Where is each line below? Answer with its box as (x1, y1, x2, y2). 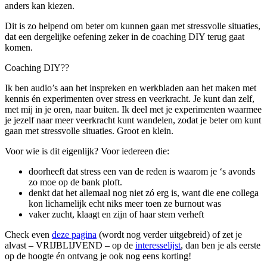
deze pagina (52, 229, 97, 240)
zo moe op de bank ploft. (29, 176, 122, 187)
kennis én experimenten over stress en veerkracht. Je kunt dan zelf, (5, 93, 254, 104)
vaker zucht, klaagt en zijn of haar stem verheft (29, 209, 204, 219)
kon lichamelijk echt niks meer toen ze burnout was (29, 198, 221, 209)
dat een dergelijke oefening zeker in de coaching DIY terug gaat (5, 31, 244, 42)
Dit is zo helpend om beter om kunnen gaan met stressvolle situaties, (5, 20, 260, 31)
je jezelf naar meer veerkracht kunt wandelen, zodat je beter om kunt (5, 114, 261, 125)
